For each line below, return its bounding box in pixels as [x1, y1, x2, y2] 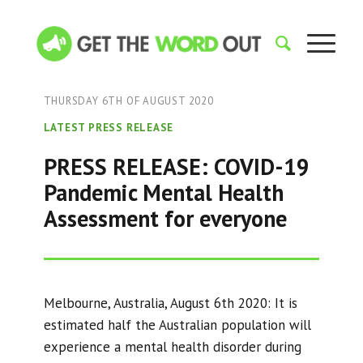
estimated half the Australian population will [43, 316, 311, 334]
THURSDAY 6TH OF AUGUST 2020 [43, 94, 214, 108]
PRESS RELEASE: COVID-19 [43, 152, 310, 181]
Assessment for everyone [43, 203, 287, 233]
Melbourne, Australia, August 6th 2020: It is [43, 294, 297, 312]
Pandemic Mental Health [43, 177, 284, 207]
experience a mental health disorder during [43, 338, 301, 356]
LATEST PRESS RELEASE [43, 121, 174, 135]
